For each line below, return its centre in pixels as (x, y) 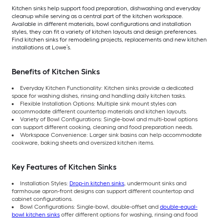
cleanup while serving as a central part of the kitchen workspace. (98, 16)
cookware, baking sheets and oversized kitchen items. (83, 143)
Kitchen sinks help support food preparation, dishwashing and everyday (106, 9)
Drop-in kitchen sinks (97, 184)
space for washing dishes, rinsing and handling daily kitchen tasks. (99, 96)
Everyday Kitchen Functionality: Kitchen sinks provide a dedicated (107, 88)
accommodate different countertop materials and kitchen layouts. (99, 112)
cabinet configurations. (42, 199)
